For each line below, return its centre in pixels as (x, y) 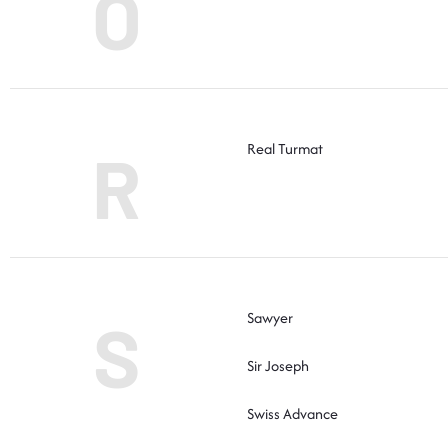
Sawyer (270, 317)
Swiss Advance (292, 413)
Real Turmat (285, 148)
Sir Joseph (278, 365)
